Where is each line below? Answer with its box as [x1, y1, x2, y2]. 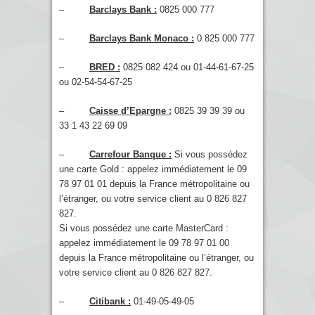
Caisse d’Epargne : [89, 105, 172, 116]
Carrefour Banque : [89, 149, 172, 160]
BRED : [89, 62, 120, 72]
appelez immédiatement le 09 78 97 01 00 [59, 238, 229, 248]
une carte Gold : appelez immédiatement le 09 [59, 164, 247, 174]
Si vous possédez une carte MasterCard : [59, 223, 229, 233]
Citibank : [89, 296, 131, 307]
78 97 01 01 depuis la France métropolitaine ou [59, 179, 250, 189]
